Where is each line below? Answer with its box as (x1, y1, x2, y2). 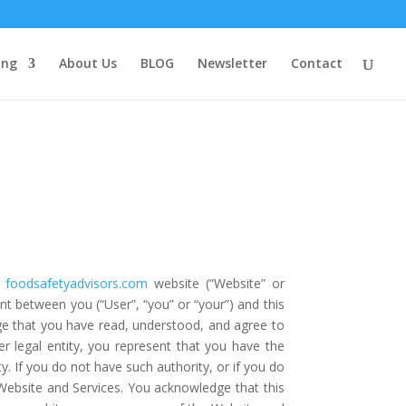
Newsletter (198, 54, 267, 72)
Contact (291, 54, 343, 72)
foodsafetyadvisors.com (5, 275, 149, 293)
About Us (59, 54, 117, 72)
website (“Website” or (154, 275, 285, 293)
